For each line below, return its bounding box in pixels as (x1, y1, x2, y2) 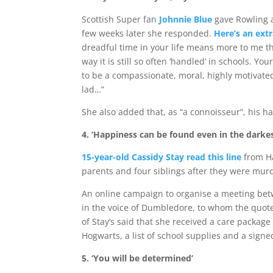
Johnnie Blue (159, 13, 213, 25)
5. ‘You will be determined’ (82, 252, 194, 264)
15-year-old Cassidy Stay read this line (82, 151, 242, 163)
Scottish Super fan (82, 13, 157, 25)
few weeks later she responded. (82, 27, 214, 39)
